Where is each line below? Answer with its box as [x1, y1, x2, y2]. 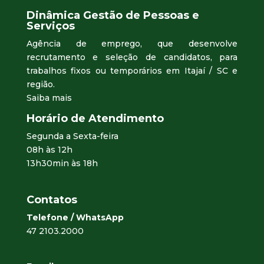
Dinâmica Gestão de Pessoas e [26, 8, 199, 22]
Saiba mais [26, 92, 72, 103]
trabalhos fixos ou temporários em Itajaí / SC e [26, 65, 238, 76]
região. [26, 78, 55, 90]
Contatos [26, 193, 77, 207]
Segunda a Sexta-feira [26, 130, 118, 141]
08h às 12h [26, 144, 72, 155]
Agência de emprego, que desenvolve [26, 38, 238, 49]
